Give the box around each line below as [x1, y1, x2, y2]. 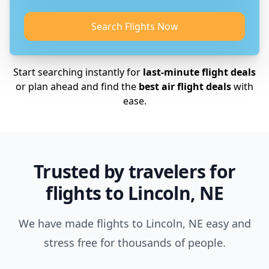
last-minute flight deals [143, 65, 256, 79]
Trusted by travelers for [34, 159, 235, 184]
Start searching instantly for [13, 65, 143, 79]
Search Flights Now [91, 20, 178, 33]
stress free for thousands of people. [43, 235, 226, 250]
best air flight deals [136, 80, 231, 93]
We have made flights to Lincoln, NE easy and [18, 216, 251, 231]
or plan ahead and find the [16, 80, 136, 93]
